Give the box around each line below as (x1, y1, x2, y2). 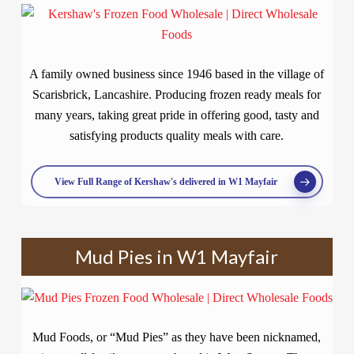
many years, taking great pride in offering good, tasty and (34, 108, 319, 122)
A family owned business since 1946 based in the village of (29, 67, 325, 81)
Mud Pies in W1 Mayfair (75, 245, 279, 268)
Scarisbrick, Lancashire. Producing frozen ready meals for (32, 88, 322, 101)
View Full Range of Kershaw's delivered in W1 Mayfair (54, 176, 277, 187)
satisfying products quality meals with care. (70, 129, 284, 142)
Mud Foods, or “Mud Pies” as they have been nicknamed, (32, 330, 322, 344)
